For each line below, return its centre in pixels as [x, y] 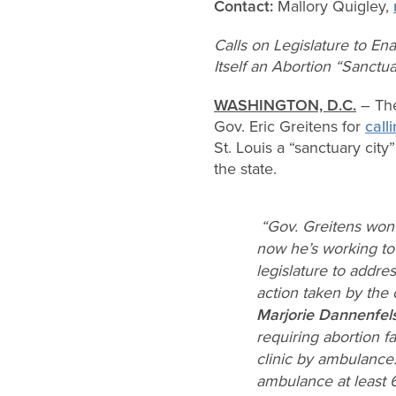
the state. [245, 168]
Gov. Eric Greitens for [289, 126]
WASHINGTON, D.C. [285, 105]
